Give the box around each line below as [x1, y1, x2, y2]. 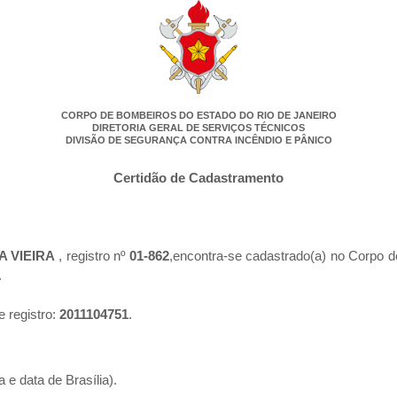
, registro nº [58, 248, 129, 264]
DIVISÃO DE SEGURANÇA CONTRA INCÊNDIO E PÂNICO [65, 135, 332, 146]
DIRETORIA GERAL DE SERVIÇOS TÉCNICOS [92, 122, 305, 134]
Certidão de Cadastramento [113, 170, 284, 186]
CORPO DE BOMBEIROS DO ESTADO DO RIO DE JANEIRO [60, 110, 337, 121]
